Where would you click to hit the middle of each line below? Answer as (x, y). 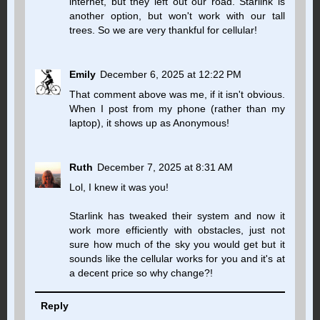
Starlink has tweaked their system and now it (177, 216)
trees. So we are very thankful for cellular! (164, 30)
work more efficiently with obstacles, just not (177, 230)
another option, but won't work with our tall (177, 16)
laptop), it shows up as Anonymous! (150, 123)
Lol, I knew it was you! (119, 187)
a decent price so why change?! (141, 273)
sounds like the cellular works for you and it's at (177, 259)
